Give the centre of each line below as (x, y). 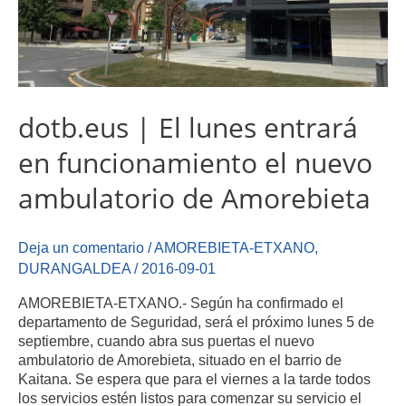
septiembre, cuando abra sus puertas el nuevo (166, 341)
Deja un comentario (81, 247)
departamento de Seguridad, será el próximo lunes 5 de (196, 322)
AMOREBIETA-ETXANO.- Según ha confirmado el (181, 303)
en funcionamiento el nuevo (195, 162)
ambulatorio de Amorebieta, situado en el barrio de (180, 360)
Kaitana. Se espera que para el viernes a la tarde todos (194, 379)
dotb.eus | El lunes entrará (188, 127)
